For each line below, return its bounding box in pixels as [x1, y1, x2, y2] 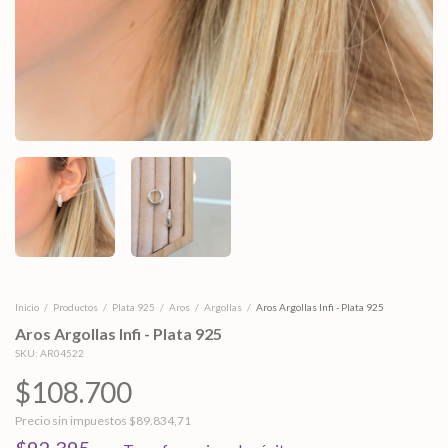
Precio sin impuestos [15, 413, 129, 428]
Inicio [15, 301, 39, 313]
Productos [53, 301, 98, 313]
